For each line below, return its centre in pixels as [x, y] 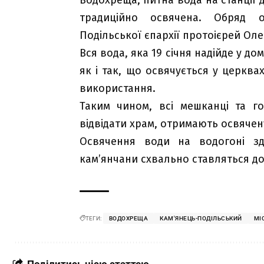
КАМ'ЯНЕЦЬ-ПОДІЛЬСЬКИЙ [201, 218]
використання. [117, 88]
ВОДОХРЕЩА [128, 218]
